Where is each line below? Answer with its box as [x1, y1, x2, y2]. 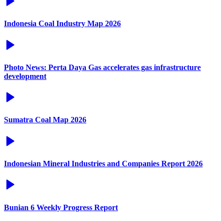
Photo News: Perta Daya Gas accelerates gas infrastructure [4, 63, 201, 72]
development [4, 72, 46, 80]
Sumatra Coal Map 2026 [4, 115, 86, 124]
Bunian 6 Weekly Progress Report [4, 203, 118, 212]
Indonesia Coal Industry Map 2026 [4, 19, 121, 28]
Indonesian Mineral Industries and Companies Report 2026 [4, 159, 203, 168]
